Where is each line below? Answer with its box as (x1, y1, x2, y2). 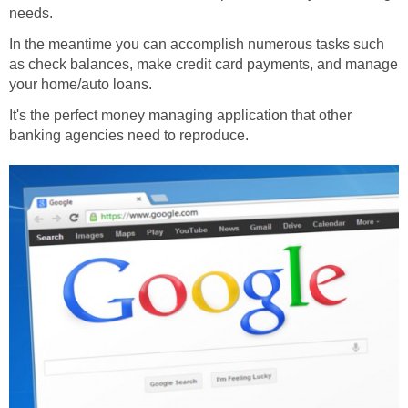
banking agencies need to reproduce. (9, 127, 249, 144)
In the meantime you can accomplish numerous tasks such (9, 36, 384, 53)
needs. (9, 5, 53, 22)
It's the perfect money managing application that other (9, 107, 352, 124)
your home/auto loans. (9, 76, 152, 93)
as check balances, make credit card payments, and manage (9, 56, 398, 73)
